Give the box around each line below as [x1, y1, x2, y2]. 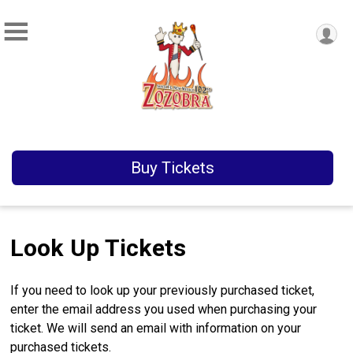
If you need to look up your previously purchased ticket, [10, 282, 315, 298]
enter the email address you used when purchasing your [10, 301, 318, 317]
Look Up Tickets [10, 233, 187, 262]
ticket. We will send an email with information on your [10, 320, 302, 336]
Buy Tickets [130, 158, 214, 178]
